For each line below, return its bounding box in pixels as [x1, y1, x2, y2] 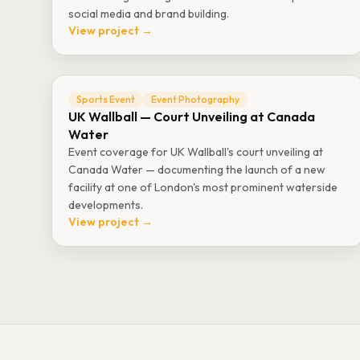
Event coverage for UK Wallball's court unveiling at [68, 145, 323, 159]
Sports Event [76, 93, 135, 105]
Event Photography [151, 93, 239, 105]
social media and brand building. [68, 6, 229, 21]
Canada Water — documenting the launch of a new [68, 162, 325, 177]
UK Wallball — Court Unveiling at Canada [68, 108, 315, 125]
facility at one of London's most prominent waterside [68, 180, 337, 194]
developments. [68, 198, 143, 212]
